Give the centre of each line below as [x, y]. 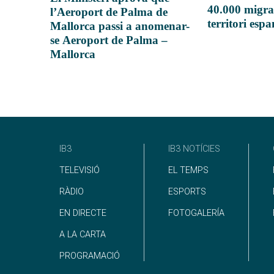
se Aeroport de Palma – [109, 40]
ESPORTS [187, 191]
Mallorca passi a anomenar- [120, 26]
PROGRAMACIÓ [90, 256]
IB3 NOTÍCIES [194, 149]
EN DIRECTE [83, 213]
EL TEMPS [189, 170]
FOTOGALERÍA [197, 213]
